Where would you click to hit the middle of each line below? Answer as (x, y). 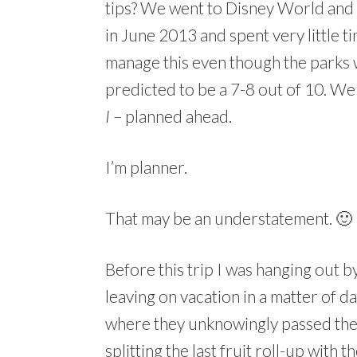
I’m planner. (146, 167)
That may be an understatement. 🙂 (229, 218)
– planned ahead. (171, 116)
